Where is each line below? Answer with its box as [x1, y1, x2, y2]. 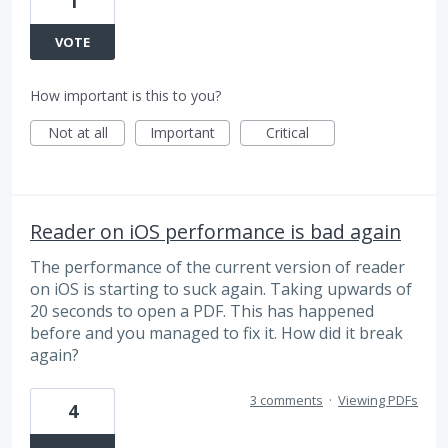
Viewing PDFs [338, 391, 418, 410]
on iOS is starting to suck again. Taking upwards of [30, 278, 412, 301]
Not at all [47, 123, 108, 143]
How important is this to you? [30, 86, 221, 106]
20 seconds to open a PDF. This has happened [30, 300, 374, 323]
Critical [266, 123, 309, 143]
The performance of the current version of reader [30, 256, 405, 279]
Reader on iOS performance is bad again [30, 218, 401, 246]
